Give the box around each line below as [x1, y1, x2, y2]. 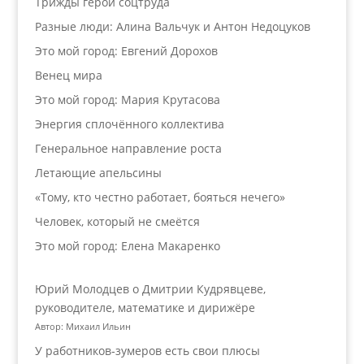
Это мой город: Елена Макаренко [34, 238, 220, 253]
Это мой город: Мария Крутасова [34, 92, 220, 107]
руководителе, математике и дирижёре [34, 300, 255, 315]
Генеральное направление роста [34, 141, 222, 156]
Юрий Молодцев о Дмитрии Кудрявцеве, [34, 281, 266, 297]
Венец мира [34, 67, 102, 83]
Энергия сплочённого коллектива [34, 116, 224, 132]
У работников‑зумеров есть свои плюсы [34, 343, 260, 358]
